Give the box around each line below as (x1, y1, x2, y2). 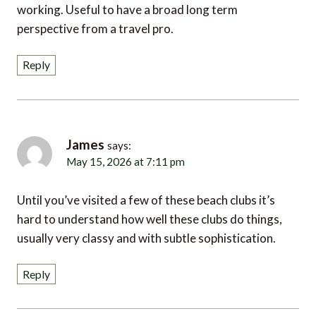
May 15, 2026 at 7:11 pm (66, 145, 173, 157)
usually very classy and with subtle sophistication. (17, 219, 276, 235)
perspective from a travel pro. (17, 11, 174, 27)
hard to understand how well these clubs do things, (17, 200, 282, 216)
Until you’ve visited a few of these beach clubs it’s (17, 181, 275, 197)
